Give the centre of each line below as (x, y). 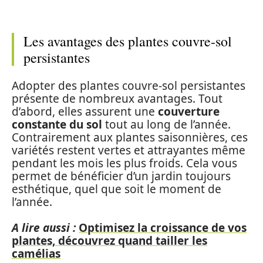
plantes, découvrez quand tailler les (109, 241)
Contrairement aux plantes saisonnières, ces (130, 137)
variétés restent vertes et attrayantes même (129, 150)
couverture (189, 111)
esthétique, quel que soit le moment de (117, 189)
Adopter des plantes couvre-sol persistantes (129, 85)
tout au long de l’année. (166, 124)
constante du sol (57, 124)
